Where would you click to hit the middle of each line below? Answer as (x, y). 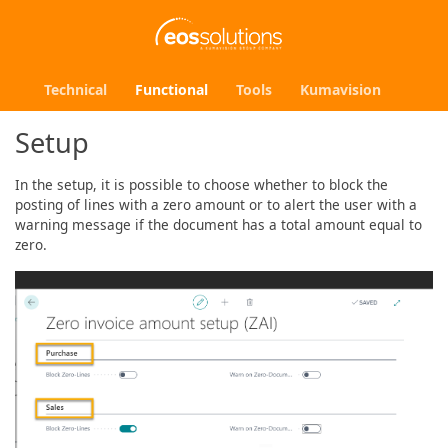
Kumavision (340, 89)
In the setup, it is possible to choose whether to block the (201, 184)
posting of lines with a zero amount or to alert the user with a (216, 204)
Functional (171, 89)
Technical (75, 89)
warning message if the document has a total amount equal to (218, 224)
